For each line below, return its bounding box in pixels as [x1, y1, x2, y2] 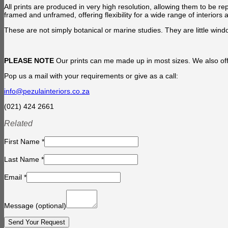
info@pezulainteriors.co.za [4, 87, 90, 95]
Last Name [4, 155, 41, 164]
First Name [4, 137, 42, 146]
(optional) [36, 202, 66, 210]
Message [4, 202, 36, 210]
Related [4, 118, 33, 128]
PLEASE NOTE [4, 56, 54, 65]
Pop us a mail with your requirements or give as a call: [4, 71, 178, 80]
